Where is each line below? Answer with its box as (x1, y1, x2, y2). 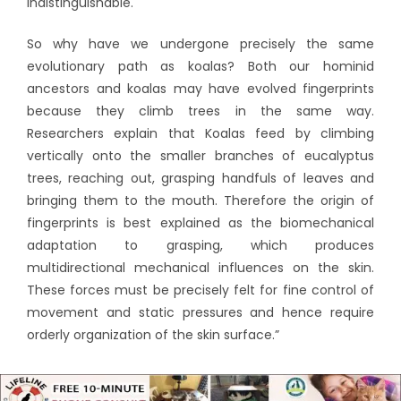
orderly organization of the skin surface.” (27, 325, 279, 344)
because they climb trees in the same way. (27, 101, 374, 120)
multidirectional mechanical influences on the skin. (27, 258, 374, 277)
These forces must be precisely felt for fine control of (27, 280, 374, 299)
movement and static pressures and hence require (27, 303, 374, 321)
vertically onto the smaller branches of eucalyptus (27, 146, 374, 165)
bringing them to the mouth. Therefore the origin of (27, 191, 374, 209)
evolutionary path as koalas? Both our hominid (27, 56, 374, 75)
